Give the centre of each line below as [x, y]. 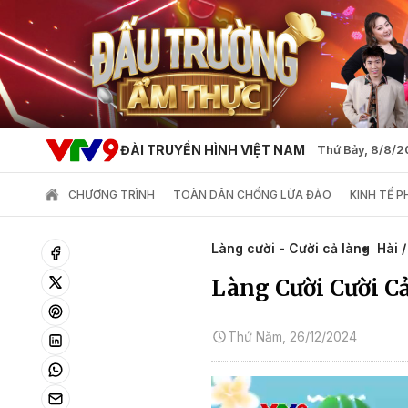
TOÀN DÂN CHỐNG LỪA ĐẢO [252, 194]
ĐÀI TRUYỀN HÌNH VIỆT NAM [212, 150]
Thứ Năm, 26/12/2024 [292, 337]
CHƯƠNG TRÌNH [112, 194]
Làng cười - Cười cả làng [291, 248]
